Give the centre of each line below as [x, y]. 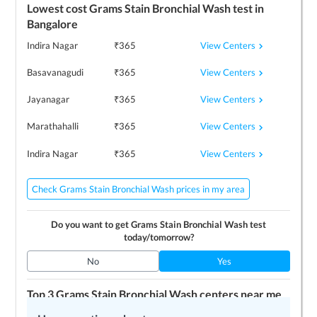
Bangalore [53, 23]
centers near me [240, 294]
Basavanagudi [56, 73]
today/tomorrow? [158, 237]
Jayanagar [48, 99]
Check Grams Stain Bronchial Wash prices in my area [139, 189]
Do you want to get [91, 224]
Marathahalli [53, 126]
